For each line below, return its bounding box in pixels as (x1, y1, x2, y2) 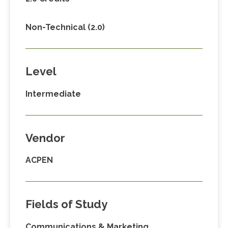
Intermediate (25, 89, 81, 99)
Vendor (25, 131, 66, 145)
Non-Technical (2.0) (25, 22, 105, 32)
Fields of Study (25, 197, 108, 211)
